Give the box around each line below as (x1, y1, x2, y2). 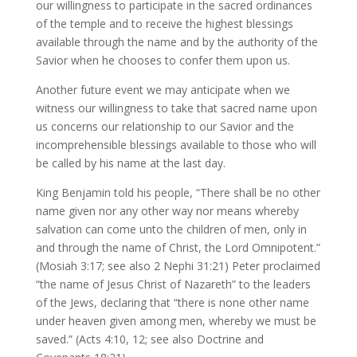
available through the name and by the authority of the (35, 34, 318, 49)
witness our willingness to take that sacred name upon (35, 100, 317, 116)
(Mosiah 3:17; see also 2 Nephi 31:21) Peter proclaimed (35, 258, 320, 273)
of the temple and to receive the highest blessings (35, 16, 293, 31)
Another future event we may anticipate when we (35, 82, 290, 97)
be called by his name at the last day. (35, 155, 226, 171)
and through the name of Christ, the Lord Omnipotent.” (35, 240, 320, 255)
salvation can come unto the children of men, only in (35, 222, 307, 237)
